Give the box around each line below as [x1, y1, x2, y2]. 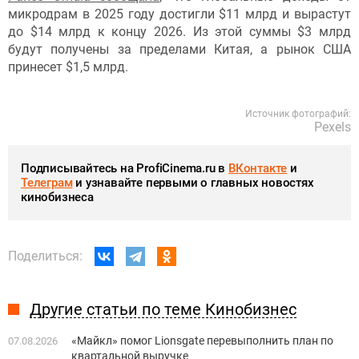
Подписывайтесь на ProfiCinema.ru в [21, 161, 229, 176]
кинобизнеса [21, 190, 94, 205]
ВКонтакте [228, 161, 288, 176]
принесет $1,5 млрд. [8, 59, 128, 75]
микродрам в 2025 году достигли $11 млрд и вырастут [8, 6, 351, 22]
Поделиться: [8, 248, 83, 264]
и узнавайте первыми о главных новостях [72, 175, 314, 191]
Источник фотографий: [245, 108, 351, 120]
